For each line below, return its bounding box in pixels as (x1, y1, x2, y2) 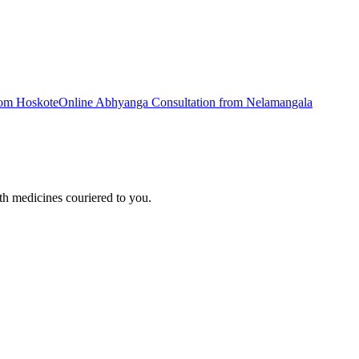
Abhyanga (95, 95, 148, 110)
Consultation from (148, 95, 246, 110)
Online (58, 95, 95, 110)
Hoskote (16, 95, 58, 110)
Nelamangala (246, 95, 313, 110)
